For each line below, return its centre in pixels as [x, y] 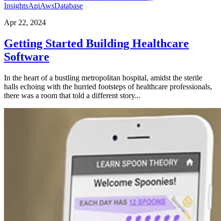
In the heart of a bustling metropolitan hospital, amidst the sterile [103, 78]
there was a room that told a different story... [72, 95]
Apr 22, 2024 [25, 23]
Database [69, 6]
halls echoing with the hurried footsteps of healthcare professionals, [108, 87]
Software [27, 57]
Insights [16, 6]
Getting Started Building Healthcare [96, 44]
